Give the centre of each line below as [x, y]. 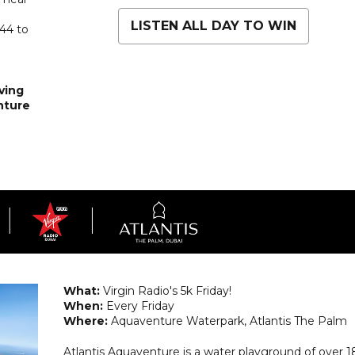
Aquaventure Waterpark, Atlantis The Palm [227, 321]
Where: [85, 321]
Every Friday [138, 305]
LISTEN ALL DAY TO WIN [213, 25]
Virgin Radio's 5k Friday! [165, 290]
